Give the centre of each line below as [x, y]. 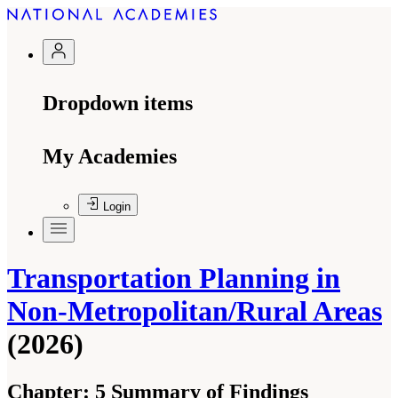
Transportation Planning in [174, 279]
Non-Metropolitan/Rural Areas [195, 311]
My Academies [110, 156]
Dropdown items [118, 103]
